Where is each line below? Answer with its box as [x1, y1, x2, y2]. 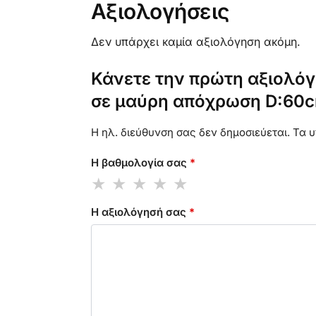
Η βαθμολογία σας [90, 156, 190, 169]
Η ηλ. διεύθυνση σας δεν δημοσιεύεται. [90, 125, 290, 139]
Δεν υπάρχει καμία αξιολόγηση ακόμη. [90, 34, 300, 49]
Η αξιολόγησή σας [90, 205, 189, 219]
